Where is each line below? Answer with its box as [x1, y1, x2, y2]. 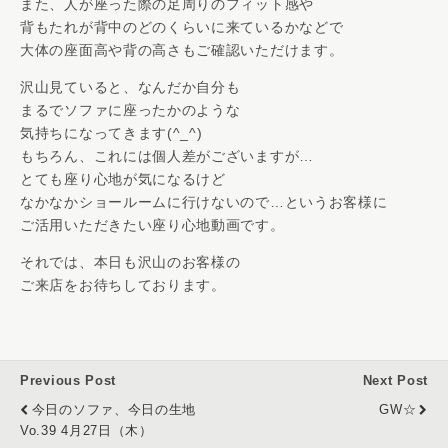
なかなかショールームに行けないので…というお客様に [20, 194, 388, 211]
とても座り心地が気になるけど [20, 171, 226, 188]
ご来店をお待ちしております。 [20, 277, 226, 294]
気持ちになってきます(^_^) [20, 125, 203, 142]
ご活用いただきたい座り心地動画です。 [20, 217, 285, 234]
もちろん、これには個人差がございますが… [20, 148, 314, 165]
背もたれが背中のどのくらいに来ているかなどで [20, 19, 344, 36]
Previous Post [20, 374, 117, 389]
